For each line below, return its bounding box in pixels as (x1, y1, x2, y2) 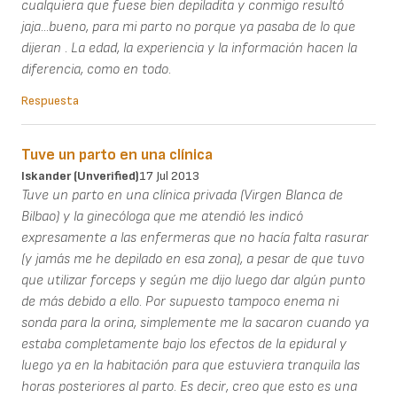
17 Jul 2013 (139, 167, 199, 183)
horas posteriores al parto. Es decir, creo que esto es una (21, 378, 357, 395)
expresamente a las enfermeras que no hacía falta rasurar (21, 229, 369, 246)
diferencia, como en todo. (21, 60, 171, 78)
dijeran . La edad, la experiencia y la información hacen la (21, 39, 357, 57)
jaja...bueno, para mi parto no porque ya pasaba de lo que (21, 18, 355, 35)
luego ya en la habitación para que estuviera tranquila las (21, 356, 360, 374)
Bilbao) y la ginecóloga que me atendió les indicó (21, 207, 303, 225)
